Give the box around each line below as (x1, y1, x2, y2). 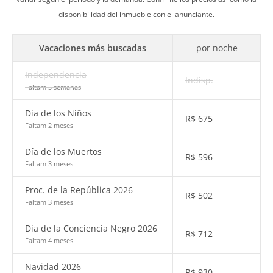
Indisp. (185, 74, 213, 86)
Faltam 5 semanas (25, 82, 81, 91)
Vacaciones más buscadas (39, 42, 146, 54)
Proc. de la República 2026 (25, 184, 133, 196)
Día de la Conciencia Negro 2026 (25, 222, 157, 234)
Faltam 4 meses (25, 236, 73, 245)
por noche (196, 42, 238, 54)
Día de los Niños (25, 107, 91, 119)
